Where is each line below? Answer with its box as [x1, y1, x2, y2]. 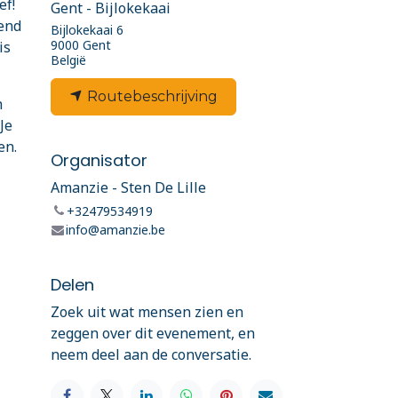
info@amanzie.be [65, 220, 165, 238]
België [51, 51, 86, 68]
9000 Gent [51, 36, 111, 53]
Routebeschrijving [84, 87, 218, 105]
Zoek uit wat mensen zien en [51, 301, 243, 322]
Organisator [51, 148, 147, 171]
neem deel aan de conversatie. [51, 344, 251, 364]
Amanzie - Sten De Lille [51, 177, 206, 197]
